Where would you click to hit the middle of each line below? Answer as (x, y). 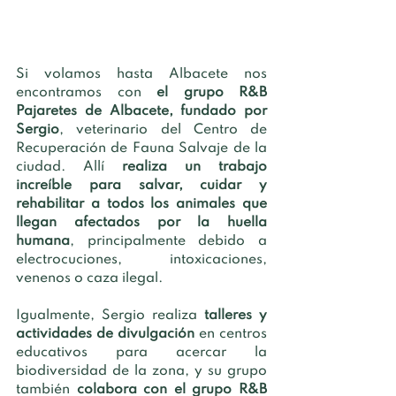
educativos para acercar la (141, 352)
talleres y (236, 315)
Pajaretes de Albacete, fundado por (141, 111)
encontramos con (86, 92)
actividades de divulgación (107, 334)
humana (43, 241)
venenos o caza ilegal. (91, 278)
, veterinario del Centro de (163, 129)
